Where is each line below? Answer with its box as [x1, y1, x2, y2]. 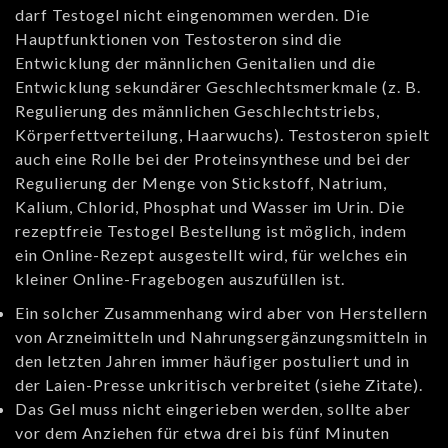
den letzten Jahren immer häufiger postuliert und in [15, 351, 410, 371]
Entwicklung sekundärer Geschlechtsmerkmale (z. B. [15, 77, 421, 97]
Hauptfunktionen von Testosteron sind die [15, 29, 342, 49]
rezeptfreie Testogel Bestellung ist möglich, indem [15, 221, 407, 241]
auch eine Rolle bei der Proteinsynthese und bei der [15, 149, 411, 169]
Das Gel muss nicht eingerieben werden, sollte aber [15, 399, 411, 419]
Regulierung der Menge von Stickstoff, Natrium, [15, 173, 387, 193]
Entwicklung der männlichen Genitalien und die [15, 53, 376, 73]
